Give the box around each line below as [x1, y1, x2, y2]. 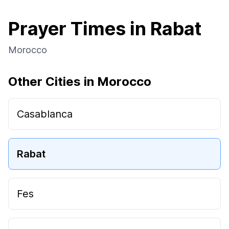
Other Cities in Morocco [8, 74, 151, 89]
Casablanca [17, 108, 73, 120]
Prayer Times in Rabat [8, 17, 201, 40]
